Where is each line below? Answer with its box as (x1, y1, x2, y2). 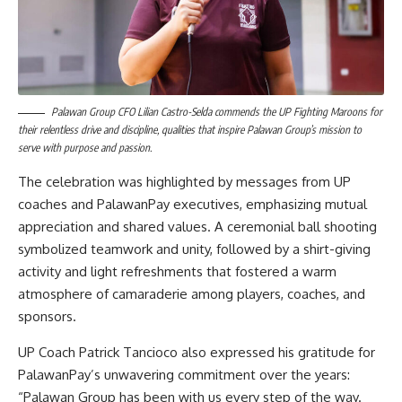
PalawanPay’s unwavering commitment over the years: (18, 365, 350, 383)
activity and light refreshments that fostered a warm (18, 263, 336, 281)
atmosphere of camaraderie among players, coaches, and (18, 285, 365, 303)
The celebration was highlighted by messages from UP (18, 173, 351, 191)
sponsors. (18, 308, 76, 326)
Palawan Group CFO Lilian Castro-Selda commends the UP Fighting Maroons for (51, 105, 382, 119)
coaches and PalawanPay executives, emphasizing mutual (18, 196, 367, 214)
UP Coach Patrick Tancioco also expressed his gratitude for (18, 343, 375, 361)
